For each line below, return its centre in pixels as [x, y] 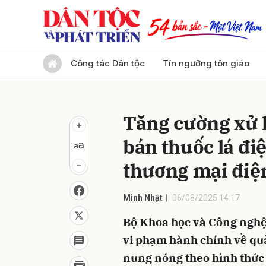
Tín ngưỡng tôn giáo [206, 63]
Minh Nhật [143, 198]
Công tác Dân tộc [108, 63]
